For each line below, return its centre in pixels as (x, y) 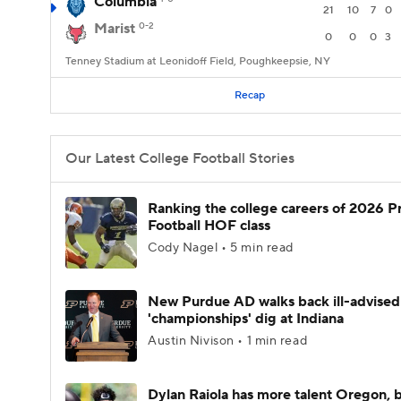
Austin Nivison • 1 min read (228, 341)
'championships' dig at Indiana (246, 319)
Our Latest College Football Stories (180, 158)
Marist (115, 29)
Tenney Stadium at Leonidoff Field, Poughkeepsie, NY (198, 61)
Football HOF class (209, 226)
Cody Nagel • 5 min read (221, 248)
